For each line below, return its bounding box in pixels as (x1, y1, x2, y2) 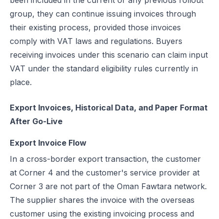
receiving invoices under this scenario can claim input (10, 50, 208, 60)
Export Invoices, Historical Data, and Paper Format (10, 103, 208, 112)
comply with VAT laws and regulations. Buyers (10, 36, 182, 46)
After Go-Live (10, 116, 63, 126)
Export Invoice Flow (10, 138, 87, 148)
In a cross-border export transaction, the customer (10, 154, 201, 164)
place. (10, 77, 32, 87)
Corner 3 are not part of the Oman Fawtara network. (10, 181, 207, 191)
